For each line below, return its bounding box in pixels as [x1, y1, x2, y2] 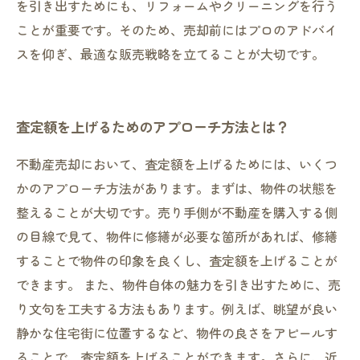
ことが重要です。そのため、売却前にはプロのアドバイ [16, 20, 337, 39]
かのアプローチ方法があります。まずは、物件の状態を [16, 178, 337, 198]
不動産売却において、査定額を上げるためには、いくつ [16, 154, 337, 174]
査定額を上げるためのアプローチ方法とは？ [16, 117, 289, 137]
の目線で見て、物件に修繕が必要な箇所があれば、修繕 [16, 227, 337, 246]
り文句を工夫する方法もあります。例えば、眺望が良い [16, 299, 337, 318]
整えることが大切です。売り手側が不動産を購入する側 [16, 202, 337, 222]
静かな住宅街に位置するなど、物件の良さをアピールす [16, 323, 337, 342]
